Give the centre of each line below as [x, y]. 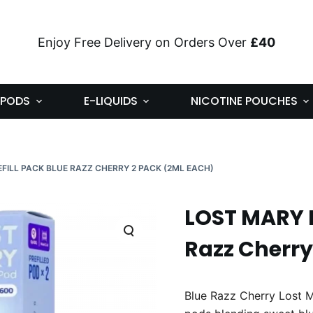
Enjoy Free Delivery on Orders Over [144, 42]
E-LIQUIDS [110, 101]
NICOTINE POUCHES [244, 101]
